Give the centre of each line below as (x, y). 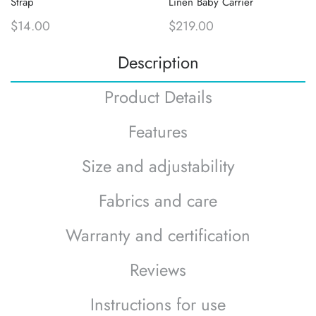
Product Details (158, 97)
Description (158, 62)
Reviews (158, 269)
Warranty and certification (158, 235)
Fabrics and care (158, 200)
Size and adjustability (158, 166)
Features (158, 131)
